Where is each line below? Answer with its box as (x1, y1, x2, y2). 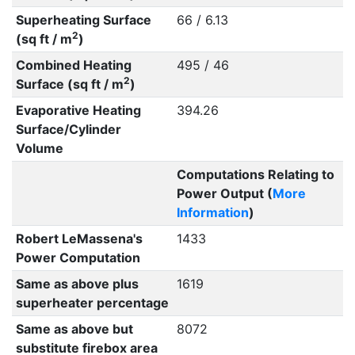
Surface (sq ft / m (15, 76, 124, 92)
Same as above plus (15, 276, 139, 292)
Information (176, 204, 249, 220)
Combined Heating (15, 57, 132, 73)
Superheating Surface (15, 12, 151, 28)
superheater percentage (15, 295, 169, 311)
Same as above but (15, 321, 133, 337)
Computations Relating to (176, 166, 334, 182)
